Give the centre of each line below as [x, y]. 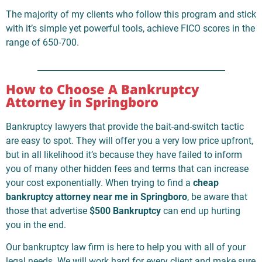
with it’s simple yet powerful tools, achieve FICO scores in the [130, 29]
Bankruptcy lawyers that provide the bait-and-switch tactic [125, 126]
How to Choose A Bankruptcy [102, 89]
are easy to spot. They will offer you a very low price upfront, [130, 140]
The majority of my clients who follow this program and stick [131, 15]
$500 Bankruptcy [125, 211]
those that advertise [48, 211]
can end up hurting [201, 211]
